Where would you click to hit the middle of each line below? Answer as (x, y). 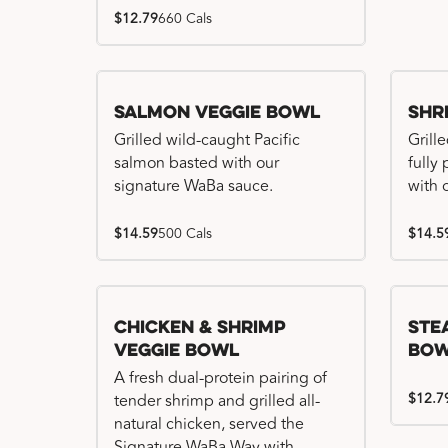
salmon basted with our (196, 163)
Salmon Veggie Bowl (217, 113)
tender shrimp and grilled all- (217, 401)
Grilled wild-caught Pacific (207, 140)
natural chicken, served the (209, 424)
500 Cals (185, 233)
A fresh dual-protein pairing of (220, 378)
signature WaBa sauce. (193, 186)
